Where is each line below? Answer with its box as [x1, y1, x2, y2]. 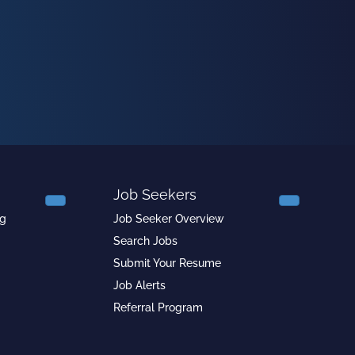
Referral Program [113, 300, 203, 314]
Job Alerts [113, 278, 166, 292]
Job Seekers [113, 185, 197, 203]
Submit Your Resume [113, 256, 221, 269]
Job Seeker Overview [113, 212, 224, 225]
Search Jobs [113, 234, 177, 247]
